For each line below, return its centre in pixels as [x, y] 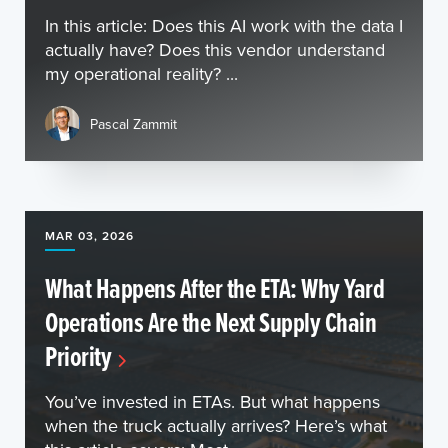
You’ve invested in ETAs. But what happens [212, 401]
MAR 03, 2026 [89, 235]
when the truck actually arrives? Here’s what [216, 425]
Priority [78, 356]
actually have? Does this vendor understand [215, 49]
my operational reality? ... [141, 73]
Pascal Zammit [133, 123]
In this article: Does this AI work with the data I [224, 25]
